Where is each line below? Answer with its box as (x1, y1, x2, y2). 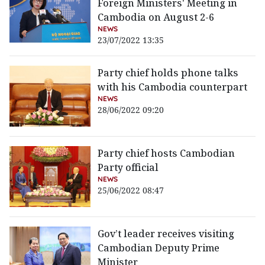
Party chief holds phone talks (98, 66, 239, 80)
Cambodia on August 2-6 (98, 11, 215, 24)
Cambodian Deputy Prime (98, 241, 220, 255)
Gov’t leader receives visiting (98, 227, 235, 241)
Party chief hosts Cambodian (98, 147, 235, 160)
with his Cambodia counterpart (98, 80, 248, 94)
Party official (98, 161, 159, 174)
